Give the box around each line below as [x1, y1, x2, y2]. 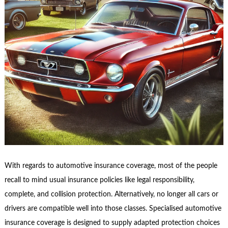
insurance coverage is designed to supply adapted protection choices [4, 219, 220, 226]
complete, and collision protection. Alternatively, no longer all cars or [4, 190, 218, 198]
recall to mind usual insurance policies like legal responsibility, [4, 176, 194, 184]
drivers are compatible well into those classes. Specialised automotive [4, 205, 221, 212]
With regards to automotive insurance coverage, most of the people [4, 162, 217, 169]
